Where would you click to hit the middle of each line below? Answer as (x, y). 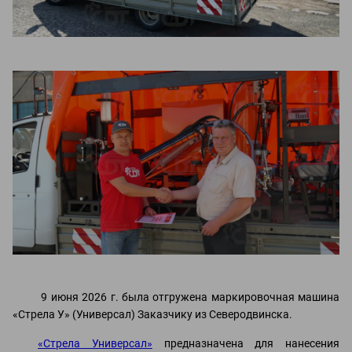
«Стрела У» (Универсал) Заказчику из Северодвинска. (152, 314)
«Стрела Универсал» (95, 343)
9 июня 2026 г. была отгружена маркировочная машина (189, 297)
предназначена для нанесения (246, 343)
